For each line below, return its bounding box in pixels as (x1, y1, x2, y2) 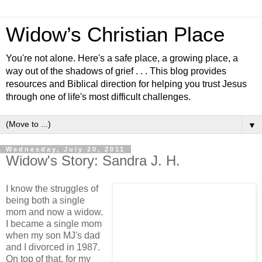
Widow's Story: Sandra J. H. (6, 153, 180, 168)
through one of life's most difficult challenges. (6, 92, 191, 102)
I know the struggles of (6, 183, 98, 194)
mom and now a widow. (6, 206, 103, 217)
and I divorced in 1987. (6, 242, 100, 252)
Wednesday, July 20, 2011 (6, 146, 125, 153)
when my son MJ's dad (6, 230, 100, 240)
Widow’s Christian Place (6, 23, 225, 46)
